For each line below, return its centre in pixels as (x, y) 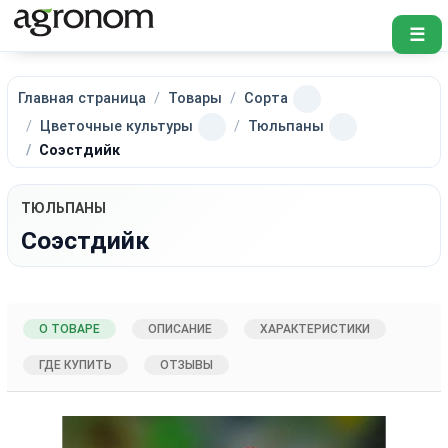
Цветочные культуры (117, 126)
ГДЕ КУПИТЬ (76, 364)
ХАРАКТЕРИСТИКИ (315, 328)
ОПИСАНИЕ (180, 328)
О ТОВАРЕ (70, 328)
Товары (195, 98)
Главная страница (82, 98)
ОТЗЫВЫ (187, 364)
